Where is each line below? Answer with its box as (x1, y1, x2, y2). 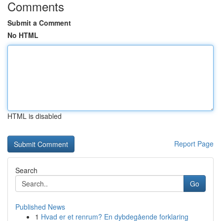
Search (15, 165, 37, 175)
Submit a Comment (7, 18, 71, 28)
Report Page (174, 139, 214, 148)
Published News (15, 202, 65, 212)
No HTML (7, 30, 38, 40)
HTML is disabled (7, 111, 62, 121)
